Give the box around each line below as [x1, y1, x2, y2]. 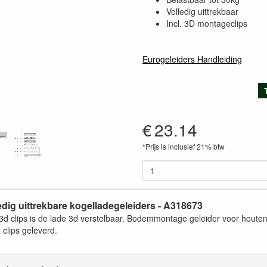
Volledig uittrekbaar [166, 5, 238, 17]
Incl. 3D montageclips [166, 17, 247, 29]
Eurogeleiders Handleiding [142, 53, 242, 65]
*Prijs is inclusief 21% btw [142, 141, 225, 151]
